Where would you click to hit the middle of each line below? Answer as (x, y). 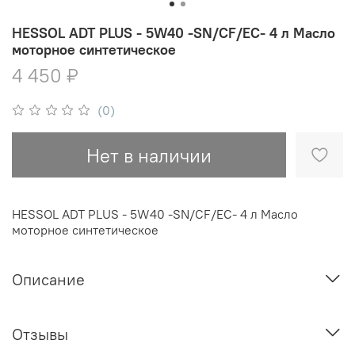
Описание (48, 280)
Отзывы (40, 334)
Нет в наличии (149, 155)
